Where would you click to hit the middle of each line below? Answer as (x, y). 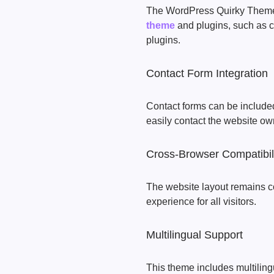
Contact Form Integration (207, 73)
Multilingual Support (194, 235)
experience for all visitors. (201, 202)
